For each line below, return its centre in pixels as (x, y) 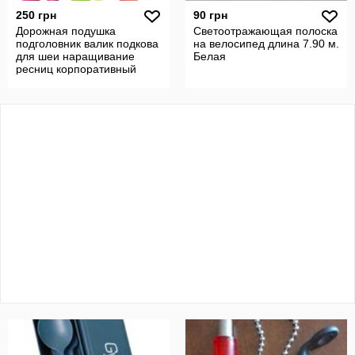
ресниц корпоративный (76, 69)
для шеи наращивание (75, 56)
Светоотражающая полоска (265, 31)
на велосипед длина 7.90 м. (266, 44)
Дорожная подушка (66, 31)
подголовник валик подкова (87, 44)
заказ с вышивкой (61, 82)
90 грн (210, 15)
